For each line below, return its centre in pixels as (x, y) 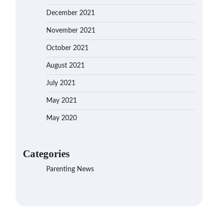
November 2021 (71, 31)
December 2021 (71, 13)
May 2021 (62, 101)
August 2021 (65, 66)
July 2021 (61, 83)
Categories (46, 154)
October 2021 (67, 48)
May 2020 (62, 118)
